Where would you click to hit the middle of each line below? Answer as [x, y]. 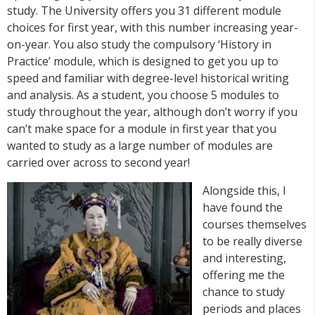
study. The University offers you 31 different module [144, 11]
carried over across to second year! [98, 163]
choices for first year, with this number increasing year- [153, 28]
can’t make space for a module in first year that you [142, 129]
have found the [243, 208]
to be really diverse [252, 242]
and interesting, [244, 258]
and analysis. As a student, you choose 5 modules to [143, 95]
